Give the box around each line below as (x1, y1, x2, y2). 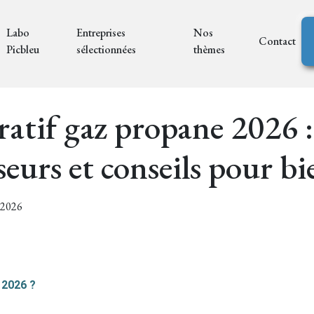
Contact (259, 33, 296, 48)
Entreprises (76, 25, 126, 40)
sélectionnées (76, 41, 137, 57)
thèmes (193, 41, 225, 57)
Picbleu (6, 41, 39, 57)
